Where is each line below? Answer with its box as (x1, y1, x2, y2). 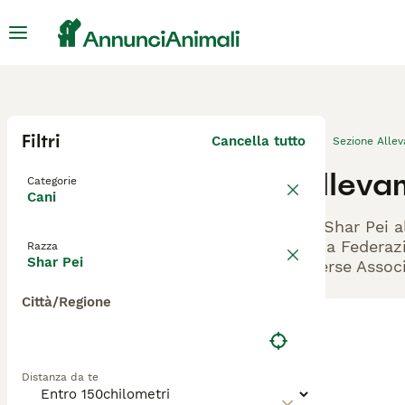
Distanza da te (22, 371, 99, 383)
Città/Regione (22, 294, 111, 310)
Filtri (22, 129, 61, 153)
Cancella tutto (212, 133, 306, 149)
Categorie (27, 174, 77, 187)
